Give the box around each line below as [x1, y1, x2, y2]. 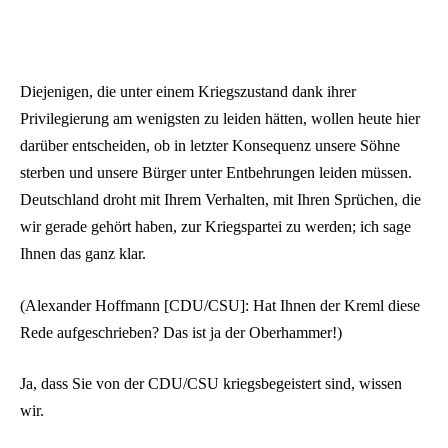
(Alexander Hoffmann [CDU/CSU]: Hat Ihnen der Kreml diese [20, 296, 420, 314]
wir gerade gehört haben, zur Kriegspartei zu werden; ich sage [20, 217, 411, 235]
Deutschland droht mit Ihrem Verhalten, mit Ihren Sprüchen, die [20, 190, 421, 208]
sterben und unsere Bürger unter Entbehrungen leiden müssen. [20, 163, 412, 181]
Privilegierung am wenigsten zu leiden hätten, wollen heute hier [20, 109, 420, 127]
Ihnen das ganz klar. [20, 244, 146, 262]
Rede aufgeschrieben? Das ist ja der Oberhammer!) [20, 323, 342, 341]
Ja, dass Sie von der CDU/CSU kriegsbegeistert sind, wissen [20, 375, 402, 393]
